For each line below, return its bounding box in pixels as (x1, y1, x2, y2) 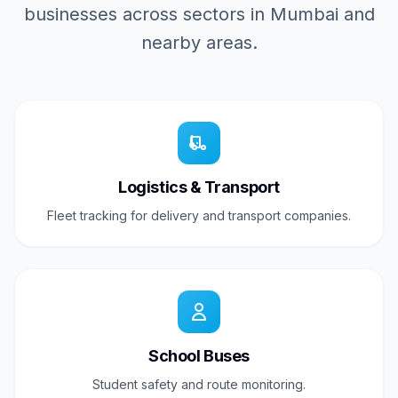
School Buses (148, 346, 250, 366)
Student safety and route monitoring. (92, 377, 306, 393)
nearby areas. (140, 32, 258, 54)
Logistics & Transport (118, 178, 280, 197)
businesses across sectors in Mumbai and (23, 4, 375, 26)
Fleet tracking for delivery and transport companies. (47, 208, 351, 224)
